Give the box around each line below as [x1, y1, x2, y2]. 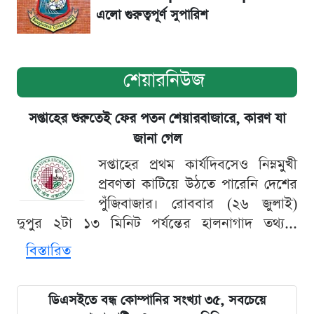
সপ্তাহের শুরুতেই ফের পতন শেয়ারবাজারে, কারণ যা [28, 109, 286, 128]
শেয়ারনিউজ [123, 67, 205, 93]
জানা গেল [132, 129, 182, 149]
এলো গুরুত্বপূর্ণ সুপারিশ [96, 6, 207, 24]
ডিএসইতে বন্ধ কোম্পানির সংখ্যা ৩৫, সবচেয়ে [48, 291, 266, 309]
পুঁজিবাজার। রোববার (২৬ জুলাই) [98, 193, 297, 214]
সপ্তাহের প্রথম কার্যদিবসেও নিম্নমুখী [98, 154, 297, 175]
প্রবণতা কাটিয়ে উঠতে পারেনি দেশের [98, 174, 297, 194]
